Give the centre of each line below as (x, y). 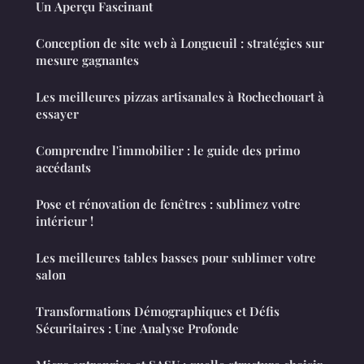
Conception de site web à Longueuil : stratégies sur (180, 43)
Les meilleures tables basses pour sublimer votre (176, 258)
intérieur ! (65, 221)
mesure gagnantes (87, 61)
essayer (57, 114)
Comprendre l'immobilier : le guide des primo (168, 151)
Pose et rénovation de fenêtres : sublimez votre (168, 204)
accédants (63, 168)
